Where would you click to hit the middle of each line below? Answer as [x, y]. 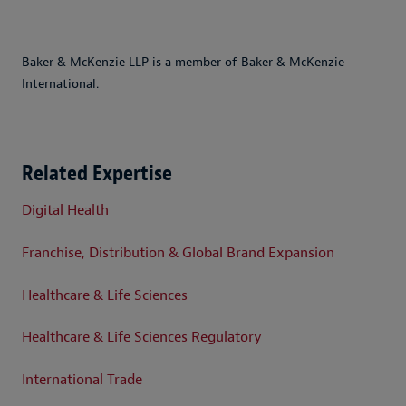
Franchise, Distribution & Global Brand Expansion [178, 252]
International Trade [82, 379]
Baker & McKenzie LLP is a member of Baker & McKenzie [183, 62]
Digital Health [65, 211]
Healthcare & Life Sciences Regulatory [142, 338]
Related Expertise [97, 173]
